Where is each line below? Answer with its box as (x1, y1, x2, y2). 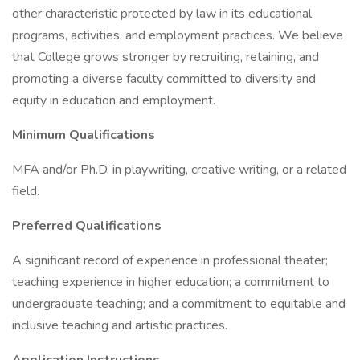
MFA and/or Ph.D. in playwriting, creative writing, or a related (12, 161, 346, 178)
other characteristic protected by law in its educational (12, 5, 312, 22)
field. (12, 182, 39, 200)
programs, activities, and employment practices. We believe (12, 27, 343, 44)
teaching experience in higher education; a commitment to (12, 273, 329, 291)
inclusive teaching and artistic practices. (12, 317, 227, 334)
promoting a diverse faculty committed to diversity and (12, 70, 316, 88)
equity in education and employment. (12, 92, 215, 109)
